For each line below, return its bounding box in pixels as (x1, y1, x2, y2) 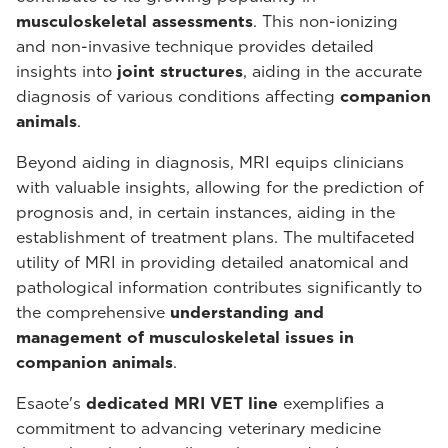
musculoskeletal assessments (16, 12, 253, 31)
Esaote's (16, 394, 86, 413)
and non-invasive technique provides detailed (16, 37, 374, 56)
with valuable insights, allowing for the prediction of (16, 178, 424, 197)
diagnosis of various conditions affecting (16, 87, 340, 106)
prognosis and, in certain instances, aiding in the (16, 203, 395, 222)
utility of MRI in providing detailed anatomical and (16, 253, 409, 272)
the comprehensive (16, 303, 170, 322)
